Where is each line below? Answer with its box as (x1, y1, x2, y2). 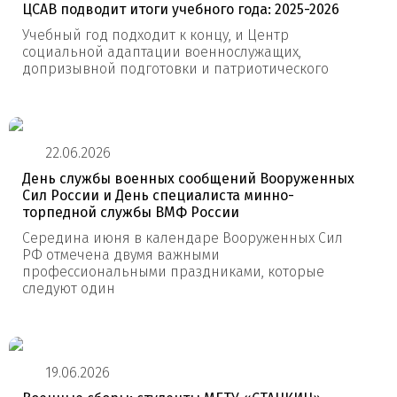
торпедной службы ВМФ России (22, 204, 239, 221)
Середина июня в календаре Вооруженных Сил (22, 230, 343, 246)
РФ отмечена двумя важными (22, 246, 220, 263)
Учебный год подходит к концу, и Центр (22, 27, 289, 43)
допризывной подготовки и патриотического (22, 60, 329, 77)
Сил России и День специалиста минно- (22, 187, 294, 204)
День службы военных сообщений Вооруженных (22, 170, 354, 187)
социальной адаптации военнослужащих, (22, 43, 301, 60)
